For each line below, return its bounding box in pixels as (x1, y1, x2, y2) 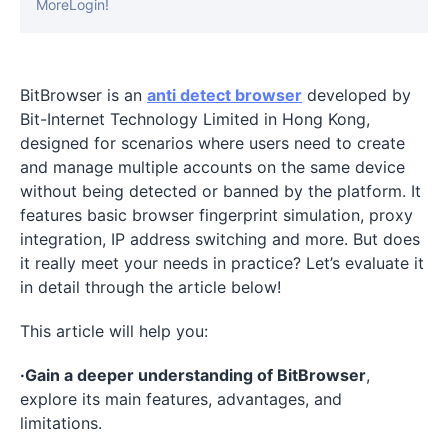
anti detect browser (147, 84, 302, 105)
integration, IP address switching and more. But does (20, 228, 420, 249)
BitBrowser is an (20, 84, 147, 105)
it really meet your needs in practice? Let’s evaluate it (20, 252, 424, 273)
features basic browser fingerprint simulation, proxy (20, 204, 413, 225)
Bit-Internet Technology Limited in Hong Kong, (20, 108, 370, 129)
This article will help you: (20, 320, 208, 341)
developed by (302, 84, 411, 105)
